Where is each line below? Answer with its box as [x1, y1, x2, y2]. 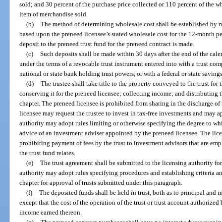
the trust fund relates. [19, 149, 76, 157]
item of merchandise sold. [19, 10, 88, 18]
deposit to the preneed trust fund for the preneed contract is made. [19, 40, 195, 48]
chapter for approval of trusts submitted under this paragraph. [19, 178, 183, 186]
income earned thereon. [19, 208, 82, 216]
